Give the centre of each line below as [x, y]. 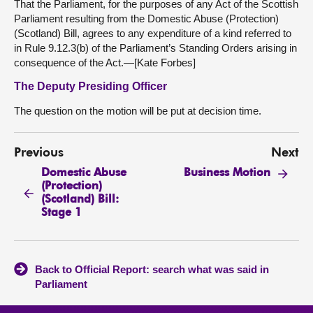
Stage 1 [62, 213]
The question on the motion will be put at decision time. [138, 111]
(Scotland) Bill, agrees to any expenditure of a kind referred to [153, 33]
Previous [39, 153]
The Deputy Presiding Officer [90, 86]
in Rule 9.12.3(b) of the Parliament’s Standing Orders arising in [155, 48]
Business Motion [227, 174]
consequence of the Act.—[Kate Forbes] [105, 63]
